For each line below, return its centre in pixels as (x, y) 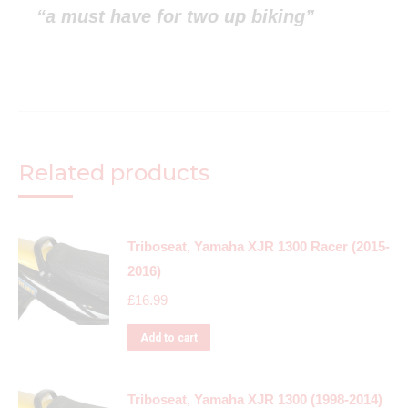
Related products (114, 173)
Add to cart (169, 338)
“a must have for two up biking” (175, 17)
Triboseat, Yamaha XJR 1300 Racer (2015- (259, 247)
